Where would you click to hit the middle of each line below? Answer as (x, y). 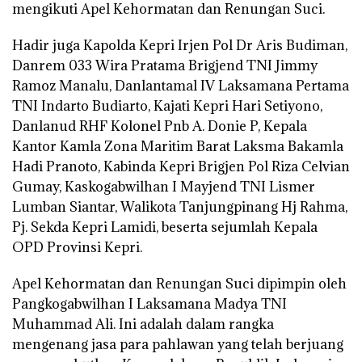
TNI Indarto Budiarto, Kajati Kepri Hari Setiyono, (167, 105)
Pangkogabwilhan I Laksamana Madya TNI (149, 303)
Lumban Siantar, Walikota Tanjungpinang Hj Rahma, (180, 206)
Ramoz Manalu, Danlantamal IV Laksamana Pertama (181, 85)
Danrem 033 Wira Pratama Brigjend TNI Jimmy (165, 65)
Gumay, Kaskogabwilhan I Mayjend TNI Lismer (164, 186)
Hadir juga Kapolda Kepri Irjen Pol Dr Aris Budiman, (180, 45)
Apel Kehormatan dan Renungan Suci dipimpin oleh (179, 283)
